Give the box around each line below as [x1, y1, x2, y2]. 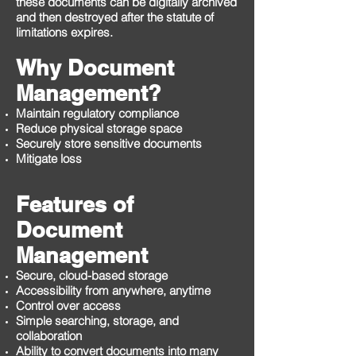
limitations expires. [16, 25, 113, 40]
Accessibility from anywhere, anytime [16, 283, 211, 298]
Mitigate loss [16, 151, 82, 166]
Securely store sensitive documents [16, 136, 202, 151]
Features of [16, 192, 133, 217]
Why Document [16, 55, 174, 80]
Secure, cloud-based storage [16, 268, 168, 283]
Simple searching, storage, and [16, 313, 179, 328]
